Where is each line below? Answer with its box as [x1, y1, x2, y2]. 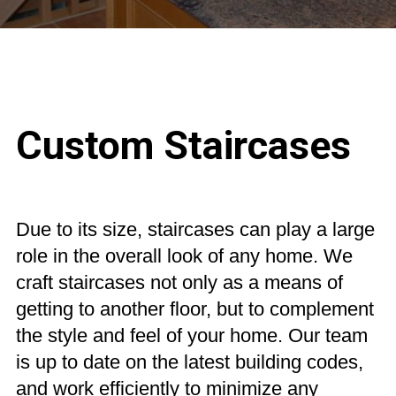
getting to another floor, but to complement [16, 298, 374, 321]
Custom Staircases [16, 121, 351, 169]
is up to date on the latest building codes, [16, 351, 363, 374]
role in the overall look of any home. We [16, 245, 353, 268]
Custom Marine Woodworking [63, 175, 333, 199]
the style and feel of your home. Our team [16, 324, 368, 347]
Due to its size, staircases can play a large [16, 218, 375, 241]
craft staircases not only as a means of [16, 271, 343, 294]
